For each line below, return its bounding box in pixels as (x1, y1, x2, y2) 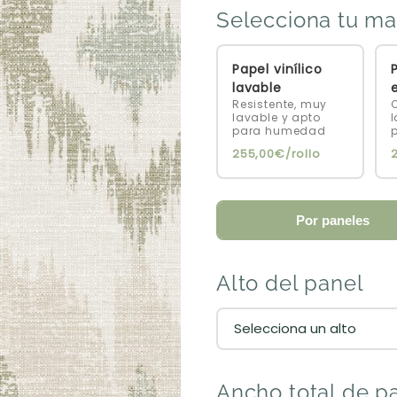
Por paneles (296, 213, 370, 229)
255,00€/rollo (232, 145, 321, 163)
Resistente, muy (232, 97, 328, 113)
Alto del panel (216, 269, 364, 296)
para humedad (232, 123, 326, 139)
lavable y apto (232, 110, 321, 126)
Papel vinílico (232, 60, 323, 79)
